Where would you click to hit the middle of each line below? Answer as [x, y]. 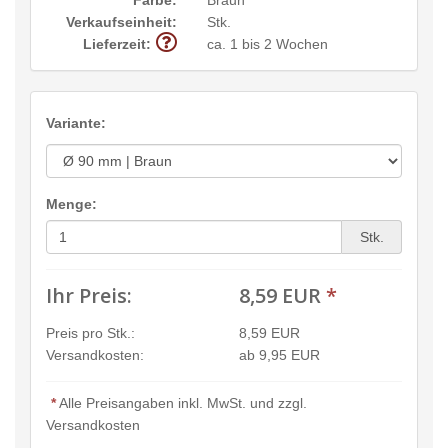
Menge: [71, 203]
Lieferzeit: [116, 43]
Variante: [76, 122]
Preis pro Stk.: [90, 332]
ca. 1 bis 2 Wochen [267, 43]
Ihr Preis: [89, 295]
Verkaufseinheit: [121, 21]
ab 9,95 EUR [279, 354]
